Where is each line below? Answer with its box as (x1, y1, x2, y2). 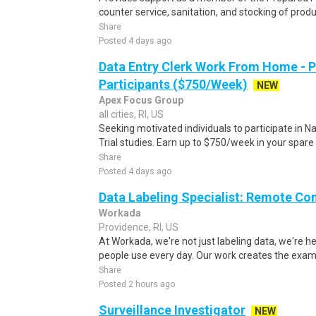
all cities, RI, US (99, 109, 164, 120)
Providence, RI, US (99, 221, 178, 233)
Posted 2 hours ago (99, 279, 175, 289)
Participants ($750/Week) (99, 77, 248, 92)
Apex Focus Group (99, 95, 183, 106)
